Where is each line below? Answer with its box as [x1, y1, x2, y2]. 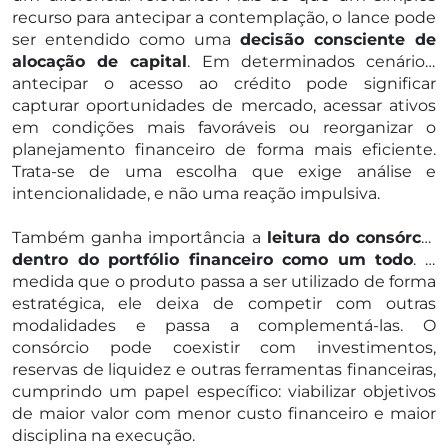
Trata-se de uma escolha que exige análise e [12, 161, 436, 181]
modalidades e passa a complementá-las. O [12, 315, 436, 335]
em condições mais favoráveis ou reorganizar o [12, 117, 436, 137]
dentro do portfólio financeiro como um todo [12, 249, 414, 269]
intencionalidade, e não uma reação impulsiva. [12, 183, 380, 203]
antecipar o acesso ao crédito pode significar [12, 73, 436, 93]
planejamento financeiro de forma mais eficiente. [12, 139, 436, 159]
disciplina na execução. [12, 425, 195, 445]
